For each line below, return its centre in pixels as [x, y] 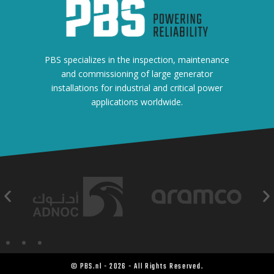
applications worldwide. [137, 102]
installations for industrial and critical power [137, 87]
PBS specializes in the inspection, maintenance [137, 59]
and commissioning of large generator [137, 73]
